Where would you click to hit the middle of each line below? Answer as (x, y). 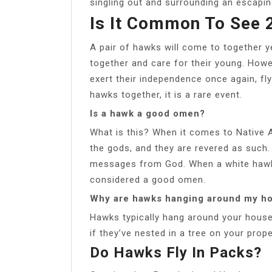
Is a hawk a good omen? (148, 113)
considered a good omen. (148, 179)
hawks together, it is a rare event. (166, 94)
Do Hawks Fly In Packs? (176, 252)
